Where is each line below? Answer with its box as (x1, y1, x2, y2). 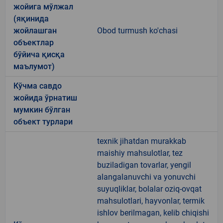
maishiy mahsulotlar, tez (97, 148, 183, 158)
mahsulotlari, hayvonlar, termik (97, 196, 205, 206)
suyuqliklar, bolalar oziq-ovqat (97, 184, 202, 194)
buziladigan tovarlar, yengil (97, 160, 191, 170)
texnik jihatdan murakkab (97, 136, 186, 146)
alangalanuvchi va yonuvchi (97, 172, 196, 182)
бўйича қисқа (13, 49, 65, 59)
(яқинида (13, 13, 49, 23)
